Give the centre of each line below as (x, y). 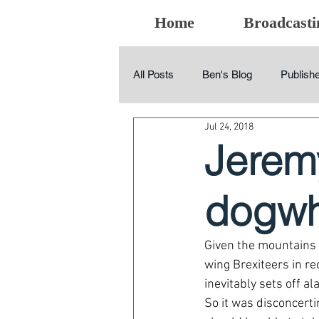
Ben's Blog (227, 74)
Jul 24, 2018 (229, 127)
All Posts (153, 74)
